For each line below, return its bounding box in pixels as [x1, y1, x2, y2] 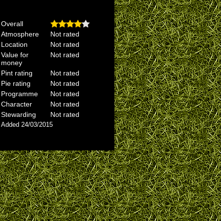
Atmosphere [1, 30, 39, 38]
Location [1, 40, 28, 48]
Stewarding [1, 110, 36, 118]
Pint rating [1, 69, 33, 77]
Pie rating [1, 79, 31, 87]
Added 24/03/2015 [1, 121, 53, 128]
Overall [1, 20, 23, 28]
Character [1, 100, 32, 108]
